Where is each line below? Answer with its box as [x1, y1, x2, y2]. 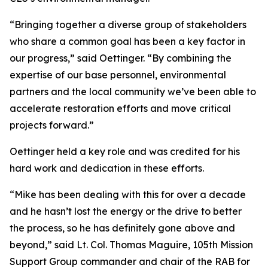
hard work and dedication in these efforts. [10, 162, 204, 174]
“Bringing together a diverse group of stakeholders [10, 19, 246, 31]
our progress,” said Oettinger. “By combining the [10, 52, 232, 64]
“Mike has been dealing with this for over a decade [10, 188, 246, 200]
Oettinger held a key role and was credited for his [10, 145, 240, 157]
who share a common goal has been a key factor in [10, 35, 245, 47]
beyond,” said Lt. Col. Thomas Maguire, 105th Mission [10, 239, 253, 251]
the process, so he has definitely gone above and [10, 222, 235, 234]
